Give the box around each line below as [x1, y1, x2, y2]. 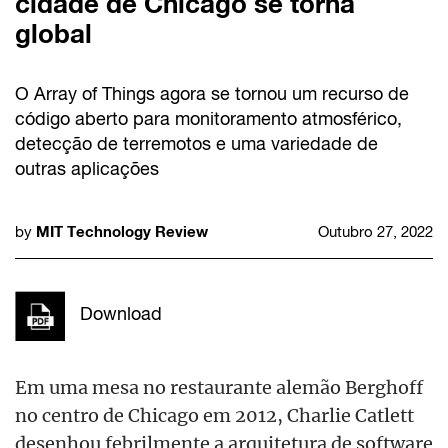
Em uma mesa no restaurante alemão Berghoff [15, 374, 423, 399]
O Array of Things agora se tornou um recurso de [15, 82, 409, 104]
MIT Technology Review [36, 221, 208, 240]
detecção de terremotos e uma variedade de [15, 132, 378, 154]
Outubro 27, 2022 [318, 222, 433, 240]
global [15, 17, 92, 49]
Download [80, 303, 162, 325]
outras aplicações [15, 157, 159, 179]
